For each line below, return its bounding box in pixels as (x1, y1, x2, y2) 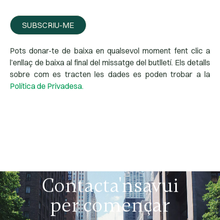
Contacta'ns (41, 171, 142, 195)
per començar (50, 191, 170, 215)
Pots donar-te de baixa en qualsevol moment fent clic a (10, 45, 210, 55)
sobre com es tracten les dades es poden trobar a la (10, 69, 210, 79)
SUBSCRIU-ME (22, 20, 74, 30)
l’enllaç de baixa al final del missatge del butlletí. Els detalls (10, 57, 210, 67)
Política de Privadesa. (10, 81, 83, 91)
